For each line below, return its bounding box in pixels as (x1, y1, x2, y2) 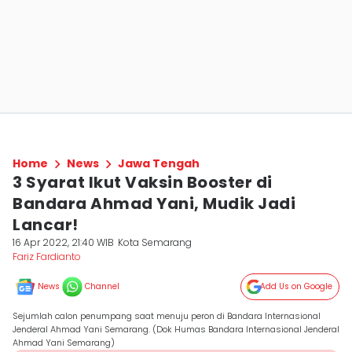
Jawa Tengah (118, 156, 200, 171)
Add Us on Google (260, 280, 332, 292)
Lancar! (13, 214, 79, 236)
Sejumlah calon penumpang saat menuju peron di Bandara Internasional (13, 310, 321, 322)
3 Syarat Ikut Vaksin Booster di (13, 171, 273, 193)
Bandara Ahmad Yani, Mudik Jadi (13, 192, 295, 214)
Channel (85, 280, 119, 292)
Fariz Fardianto (13, 250, 81, 263)
